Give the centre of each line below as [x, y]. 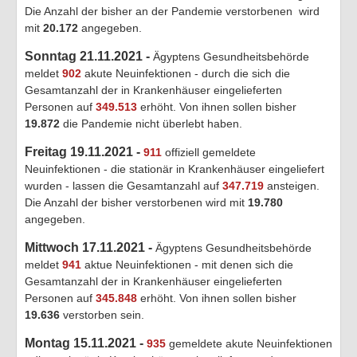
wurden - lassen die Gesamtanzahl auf [124, 185]
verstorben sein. [102, 314]
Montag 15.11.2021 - [86, 343]
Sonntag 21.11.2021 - [89, 56]
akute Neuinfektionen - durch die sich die [186, 73]
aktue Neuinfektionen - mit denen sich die [187, 264]
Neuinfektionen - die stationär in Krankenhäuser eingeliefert [175, 169]
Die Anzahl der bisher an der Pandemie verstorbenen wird [172, 11]
